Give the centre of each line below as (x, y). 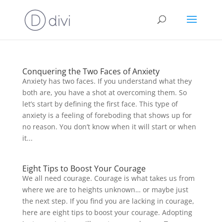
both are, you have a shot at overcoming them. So (104, 92)
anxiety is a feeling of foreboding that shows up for (107, 115)
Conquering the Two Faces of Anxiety (91, 71)
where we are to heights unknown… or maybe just (105, 190)
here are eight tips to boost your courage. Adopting (107, 212)
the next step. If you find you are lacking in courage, (108, 201)
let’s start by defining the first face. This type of (100, 104)
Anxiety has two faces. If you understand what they (107, 81)
